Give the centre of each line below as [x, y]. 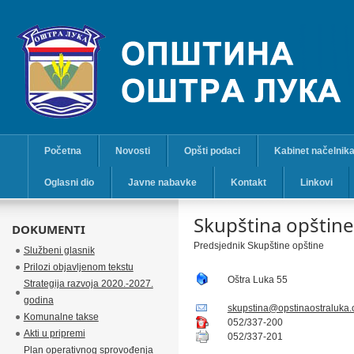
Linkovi [316, 183]
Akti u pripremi [54, 333]
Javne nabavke [162, 183]
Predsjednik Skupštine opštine [258, 246]
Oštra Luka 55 [257, 280]
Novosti [132, 151]
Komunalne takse [61, 317]
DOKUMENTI [48, 229]
